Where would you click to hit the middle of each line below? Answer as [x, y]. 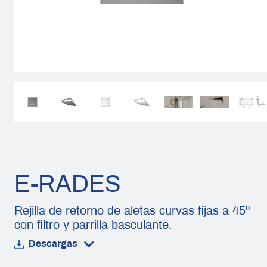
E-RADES [67, 184]
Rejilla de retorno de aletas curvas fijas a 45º [132, 210]
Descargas [53, 243]
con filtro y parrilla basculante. [93, 225]
